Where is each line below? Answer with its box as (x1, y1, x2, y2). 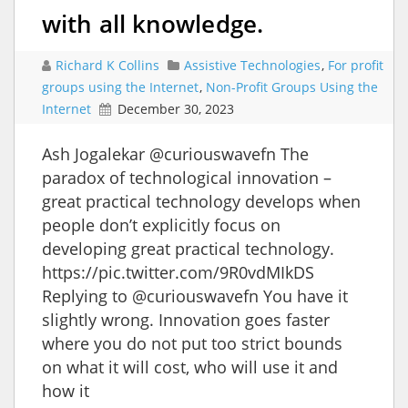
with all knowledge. (42, 6, 263, 40)
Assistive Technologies (184, 56, 321, 74)
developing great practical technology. (42, 237, 334, 260)
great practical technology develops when (42, 189, 361, 212)
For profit (328, 56, 383, 74)
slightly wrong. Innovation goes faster (42, 308, 330, 331)
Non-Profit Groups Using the (206, 77, 378, 96)
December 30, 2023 (117, 99, 234, 117)
